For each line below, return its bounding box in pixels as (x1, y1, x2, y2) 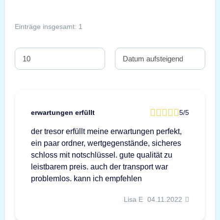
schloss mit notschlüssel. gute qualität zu (31, 150, 172, 159)
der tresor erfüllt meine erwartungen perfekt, (31, 127, 182, 136)
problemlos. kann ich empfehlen (31, 174, 142, 183)
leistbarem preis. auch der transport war (31, 162, 168, 171)
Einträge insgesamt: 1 (15, 23, 82, 31)
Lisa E (124, 195, 143, 203)
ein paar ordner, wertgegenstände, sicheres (31, 138, 181, 147)
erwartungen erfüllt (31, 108, 95, 116)
